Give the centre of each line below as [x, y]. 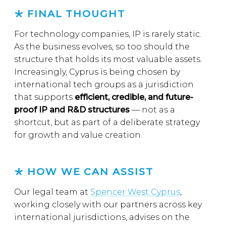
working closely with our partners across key [108, 205]
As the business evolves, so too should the [102, 47]
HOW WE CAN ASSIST [90, 172]
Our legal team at [52, 192]
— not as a [152, 110]
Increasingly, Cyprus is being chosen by [97, 72]
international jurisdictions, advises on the [102, 217]
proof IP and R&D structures [72, 110]
